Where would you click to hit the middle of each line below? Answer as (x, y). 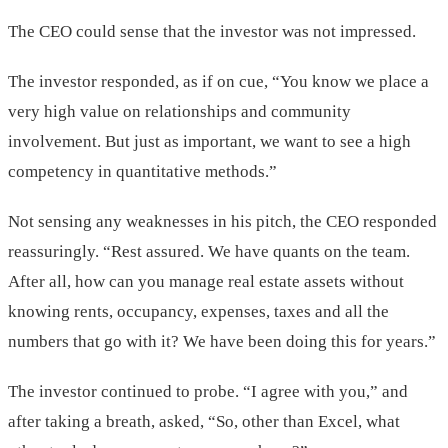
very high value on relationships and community (179, 112)
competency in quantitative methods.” (142, 172)
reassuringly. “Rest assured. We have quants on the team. (209, 252)
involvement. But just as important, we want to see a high (209, 142)
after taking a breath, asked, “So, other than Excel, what (204, 422)
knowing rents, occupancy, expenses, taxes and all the (198, 312)
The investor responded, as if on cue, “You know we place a (218, 82)
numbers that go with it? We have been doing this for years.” (222, 342)
